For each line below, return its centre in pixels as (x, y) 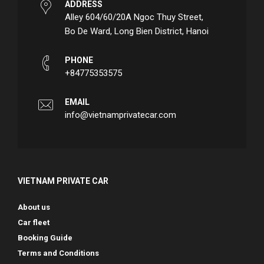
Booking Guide (45, 238)
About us (34, 207)
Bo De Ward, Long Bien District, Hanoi (137, 31)
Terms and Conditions (58, 253)
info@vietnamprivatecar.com (121, 115)
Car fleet (34, 222)
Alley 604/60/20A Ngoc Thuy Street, (134, 17)
